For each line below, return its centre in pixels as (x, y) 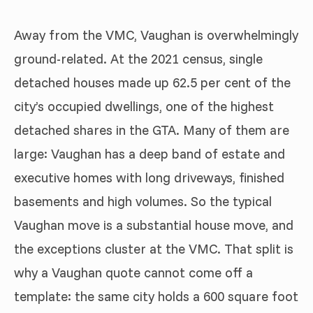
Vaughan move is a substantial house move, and (154, 225)
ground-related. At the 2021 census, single (138, 58)
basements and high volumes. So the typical (143, 201)
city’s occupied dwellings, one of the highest (144, 106)
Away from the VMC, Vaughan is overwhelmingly (156, 35)
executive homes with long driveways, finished (149, 177)
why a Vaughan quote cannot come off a (133, 272)
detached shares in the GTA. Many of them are (152, 130)
